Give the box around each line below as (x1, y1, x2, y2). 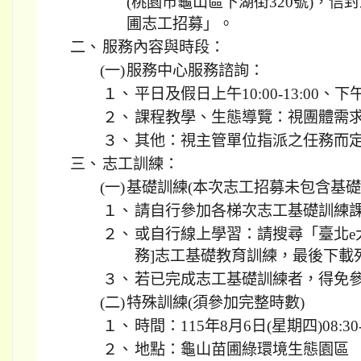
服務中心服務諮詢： (127, 62, 264, 80)
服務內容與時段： (102, 39, 225, 56)
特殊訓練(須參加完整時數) (127, 294, 305, 312)
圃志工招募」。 (127, 15, 234, 33)
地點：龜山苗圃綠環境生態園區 (135, 341, 349, 359)
